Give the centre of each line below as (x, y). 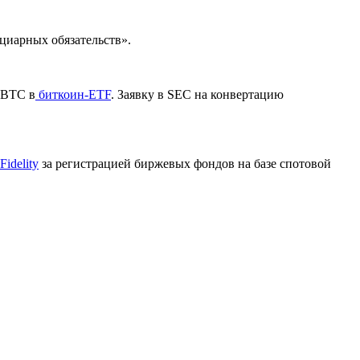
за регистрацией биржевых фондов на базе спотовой (185, 163)
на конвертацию (237, 94)
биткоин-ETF (73, 94)
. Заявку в (139, 94)
